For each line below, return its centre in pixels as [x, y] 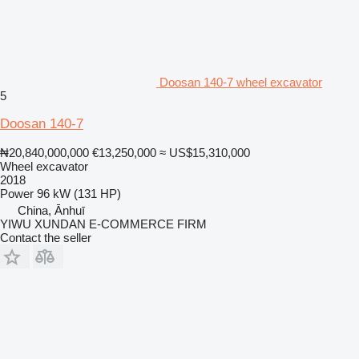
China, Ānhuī [51, 210]
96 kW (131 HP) [79, 193]
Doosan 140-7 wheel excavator [241, 82]
